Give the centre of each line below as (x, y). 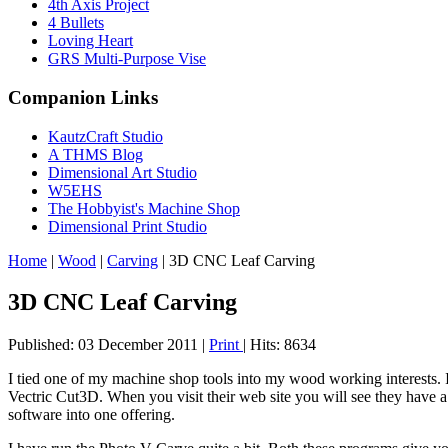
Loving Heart (90, 41)
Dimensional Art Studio (122, 172)
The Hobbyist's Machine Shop (144, 208)
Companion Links (83, 97)
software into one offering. (91, 415)
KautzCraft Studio (105, 136)
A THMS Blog (95, 154)
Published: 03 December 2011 (103, 345)
